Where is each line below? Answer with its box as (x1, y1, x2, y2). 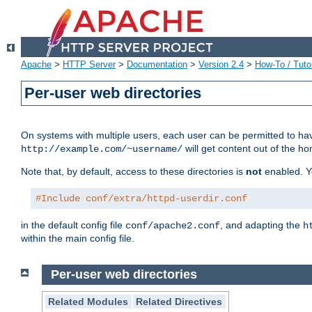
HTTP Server (63, 59, 116, 70)
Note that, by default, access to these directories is (21, 166, 246, 178)
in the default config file (21, 219, 125, 231)
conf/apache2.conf (125, 220, 220, 232)
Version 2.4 (198, 59, 244, 70)
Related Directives (136, 295, 223, 307)
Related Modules (48, 295, 129, 307)
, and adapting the (220, 219, 303, 231)
